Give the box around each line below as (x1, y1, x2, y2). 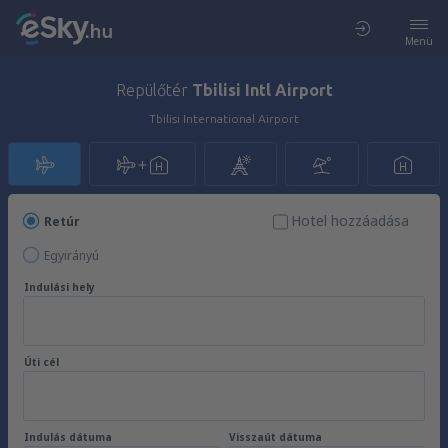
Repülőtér (115, 81, 192, 99)
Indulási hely (24, 280, 95, 294)
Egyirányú (44, 247, 99, 264)
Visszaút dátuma (229, 430, 322, 444)
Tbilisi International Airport (149, 112, 299, 125)
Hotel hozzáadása (291, 211, 409, 230)
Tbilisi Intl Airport (191, 81, 333, 99)
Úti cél (24, 355, 59, 369)
